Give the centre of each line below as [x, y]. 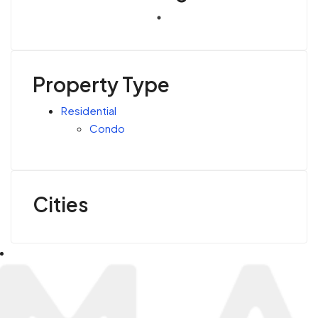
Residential [89, 111]
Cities [61, 204]
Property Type [101, 84]
